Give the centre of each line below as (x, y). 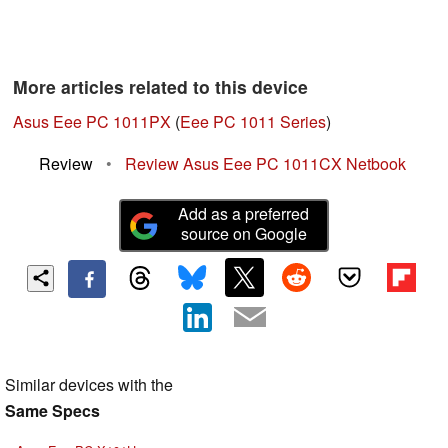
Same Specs (52, 410)
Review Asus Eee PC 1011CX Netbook (265, 164)
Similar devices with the (89, 384)
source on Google (243, 234)
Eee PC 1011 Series (253, 122)
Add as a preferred (244, 214)
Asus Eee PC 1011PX (92, 122)
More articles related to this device (160, 87)
